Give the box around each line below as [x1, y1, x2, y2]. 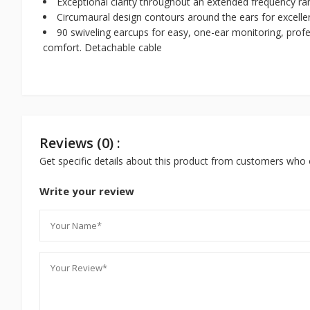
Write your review [39, 183, 134, 198]
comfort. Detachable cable [43, 40, 162, 54]
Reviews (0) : [39, 133, 120, 152]
